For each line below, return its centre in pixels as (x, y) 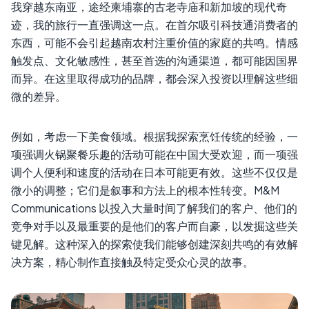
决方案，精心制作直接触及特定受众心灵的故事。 (132, 261)
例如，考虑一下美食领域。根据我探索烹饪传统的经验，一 (154, 136)
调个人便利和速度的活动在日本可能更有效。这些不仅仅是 (154, 172)
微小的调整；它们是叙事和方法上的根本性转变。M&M (145, 190)
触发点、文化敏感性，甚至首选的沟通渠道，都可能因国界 (154, 60)
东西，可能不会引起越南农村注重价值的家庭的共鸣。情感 (154, 42)
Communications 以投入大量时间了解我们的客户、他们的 (154, 208)
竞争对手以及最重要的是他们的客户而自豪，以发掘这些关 (154, 226)
